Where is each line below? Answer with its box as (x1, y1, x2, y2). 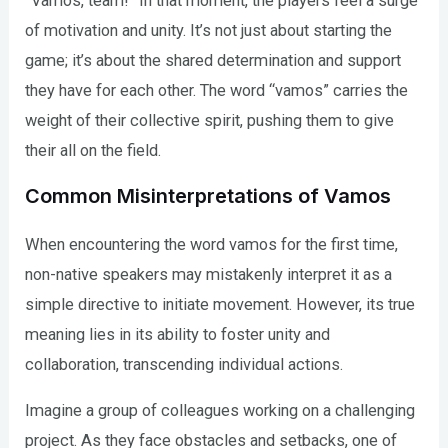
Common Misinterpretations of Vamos (25, 183, 392, 208)
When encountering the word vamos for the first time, (25, 234, 399, 254)
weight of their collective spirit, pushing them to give (25, 110, 395, 130)
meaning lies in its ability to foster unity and (25, 324, 331, 344)
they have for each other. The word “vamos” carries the (25, 80, 409, 100)
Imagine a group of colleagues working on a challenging (25, 401, 416, 421)
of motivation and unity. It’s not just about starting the (25, 20, 393, 40)
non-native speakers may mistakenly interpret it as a (25, 264, 393, 284)
